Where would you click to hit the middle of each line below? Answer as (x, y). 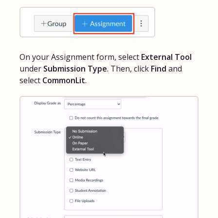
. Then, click (129, 69)
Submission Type (75, 69)
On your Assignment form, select (80, 57)
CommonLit (64, 81)
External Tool (166, 57)
